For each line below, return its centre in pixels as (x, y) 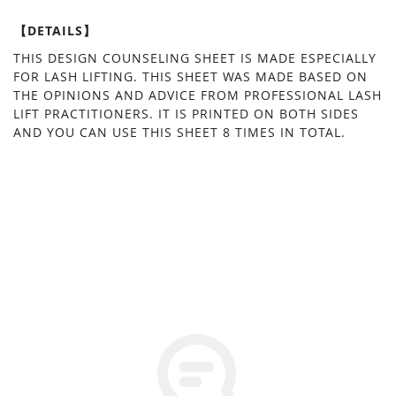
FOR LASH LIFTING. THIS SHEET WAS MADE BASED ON (190, 76)
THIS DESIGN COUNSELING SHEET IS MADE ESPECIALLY (195, 57)
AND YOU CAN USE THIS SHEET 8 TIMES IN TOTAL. (179, 132)
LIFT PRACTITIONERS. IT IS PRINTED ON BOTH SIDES (186, 113)
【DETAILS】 (55, 30)
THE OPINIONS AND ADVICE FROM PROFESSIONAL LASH (198, 95)
